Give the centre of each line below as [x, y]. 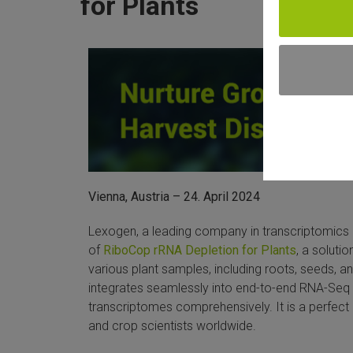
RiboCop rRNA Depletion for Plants [200, 251]
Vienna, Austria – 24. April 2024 [174, 197]
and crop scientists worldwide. [172, 326]
